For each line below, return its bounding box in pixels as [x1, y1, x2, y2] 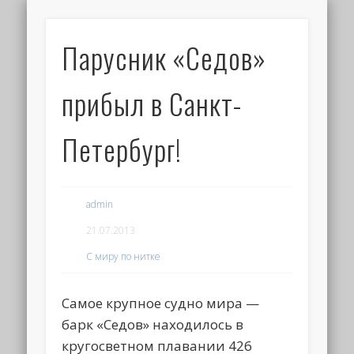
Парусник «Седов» [62, 36, 267, 79]
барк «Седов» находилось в [62, 314, 244, 333]
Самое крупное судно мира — [62, 293, 260, 312]
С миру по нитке [86, 249, 161, 263]
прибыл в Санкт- [62, 82, 243, 125]
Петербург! [62, 128, 183, 171]
